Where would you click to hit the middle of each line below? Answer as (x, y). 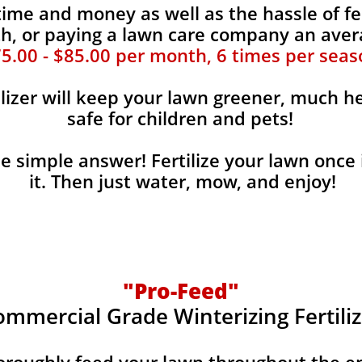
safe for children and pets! (183, 118)
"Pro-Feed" (181, 291)
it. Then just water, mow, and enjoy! (183, 181)
